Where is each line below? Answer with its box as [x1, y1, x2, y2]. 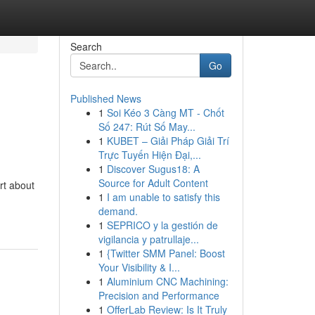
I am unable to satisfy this [106, 190, 220, 204]
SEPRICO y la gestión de [106, 218, 218, 232]
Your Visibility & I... [98, 260, 180, 274]
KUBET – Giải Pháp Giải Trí [106, 134, 229, 148]
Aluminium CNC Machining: [106, 274, 229, 288]
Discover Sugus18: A [106, 162, 200, 176]
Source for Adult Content [98, 176, 208, 190]
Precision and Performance [98, 288, 219, 302]
